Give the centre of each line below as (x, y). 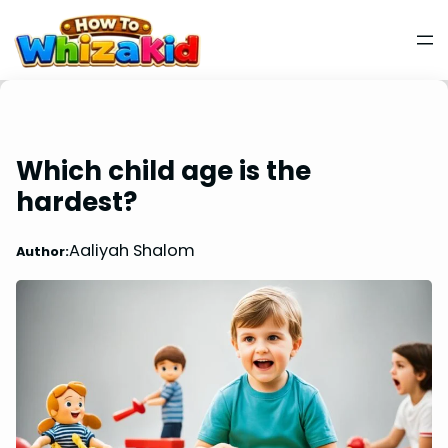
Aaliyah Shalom (132, 251)
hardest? (76, 201)
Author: (42, 251)
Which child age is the (163, 170)
